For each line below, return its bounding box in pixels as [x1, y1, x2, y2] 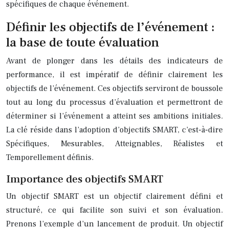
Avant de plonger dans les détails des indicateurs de [6, 55, 223, 66]
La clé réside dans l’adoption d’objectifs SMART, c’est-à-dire [6, 124, 223, 135]
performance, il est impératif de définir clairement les [6, 69, 223, 80]
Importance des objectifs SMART [6, 172, 164, 186]
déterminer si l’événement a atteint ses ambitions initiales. [6, 110, 223, 121]
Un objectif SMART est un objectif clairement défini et [6, 191, 223, 201]
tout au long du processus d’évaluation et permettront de [6, 97, 223, 107]
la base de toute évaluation [6, 34, 159, 51]
